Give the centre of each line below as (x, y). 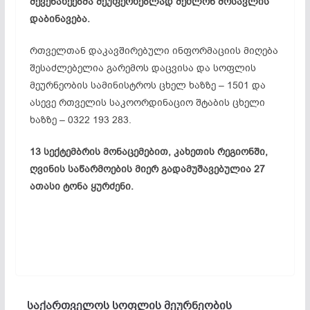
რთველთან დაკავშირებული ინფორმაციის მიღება (154, 51)
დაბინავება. (60, 19)
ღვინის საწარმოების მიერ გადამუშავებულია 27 (147, 169)
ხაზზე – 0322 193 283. (80, 120)
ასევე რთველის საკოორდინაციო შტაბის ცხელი (147, 102)
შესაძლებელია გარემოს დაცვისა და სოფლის (143, 68)
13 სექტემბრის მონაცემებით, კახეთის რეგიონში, (148, 152)
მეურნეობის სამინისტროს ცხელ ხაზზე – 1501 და (147, 85)
